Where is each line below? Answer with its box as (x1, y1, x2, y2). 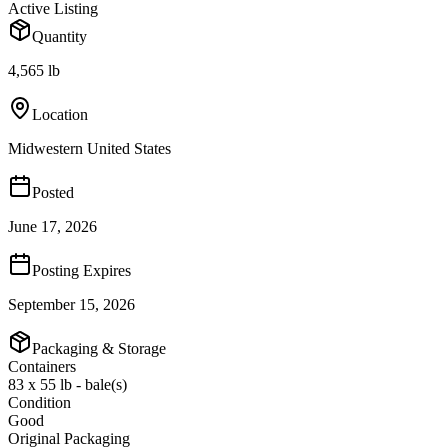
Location (32, 105, 88, 123)
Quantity (32, 27, 87, 45)
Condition (8, 393, 71, 411)
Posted (32, 183, 74, 201)
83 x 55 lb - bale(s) (8, 375, 127, 393)
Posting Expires (32, 261, 131, 279)
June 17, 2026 (8, 217, 97, 235)
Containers (8, 357, 76, 375)
